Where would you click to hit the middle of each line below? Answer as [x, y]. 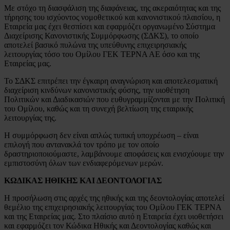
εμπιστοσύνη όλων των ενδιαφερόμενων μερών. [84, 163]
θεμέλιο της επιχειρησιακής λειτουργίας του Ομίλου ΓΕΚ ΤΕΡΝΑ [113, 207]
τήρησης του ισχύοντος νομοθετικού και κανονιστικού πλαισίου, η [112, 17]
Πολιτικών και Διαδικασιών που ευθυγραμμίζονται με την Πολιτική [114, 99]
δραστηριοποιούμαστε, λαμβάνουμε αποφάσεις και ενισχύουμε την [114, 154]
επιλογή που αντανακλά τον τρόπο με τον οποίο [82, 144]
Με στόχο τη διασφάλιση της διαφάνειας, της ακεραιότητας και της [112, 8]
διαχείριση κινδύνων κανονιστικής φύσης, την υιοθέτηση [97, 90]
